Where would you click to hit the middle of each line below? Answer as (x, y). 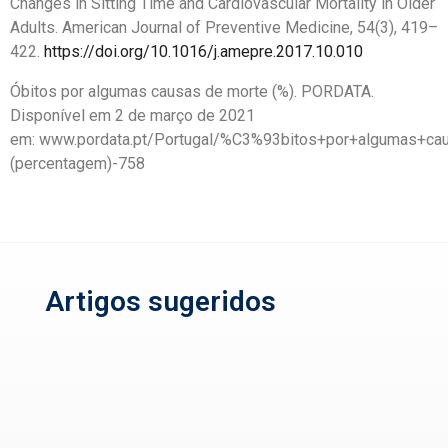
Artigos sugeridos (160, 302)
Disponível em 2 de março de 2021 (132, 116)
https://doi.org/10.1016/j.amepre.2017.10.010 (203, 52)
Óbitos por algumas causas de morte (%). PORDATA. (192, 92)
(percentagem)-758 (77, 164)
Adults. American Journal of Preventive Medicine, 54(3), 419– (224, 28)
